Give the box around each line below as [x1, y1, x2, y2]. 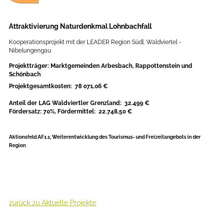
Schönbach [9, 71, 41, 78]
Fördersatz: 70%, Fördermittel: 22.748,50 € [9, 108, 133, 115]
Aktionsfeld [9, 134, 38, 140]
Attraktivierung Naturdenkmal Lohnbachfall [9, 22, 152, 31]
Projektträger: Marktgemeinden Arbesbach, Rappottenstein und [9, 62, 193, 70]
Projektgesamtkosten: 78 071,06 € [9, 83, 109, 90]
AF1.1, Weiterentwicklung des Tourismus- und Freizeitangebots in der [38, 134, 201, 140]
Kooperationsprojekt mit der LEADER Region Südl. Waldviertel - [9, 39, 182, 46]
